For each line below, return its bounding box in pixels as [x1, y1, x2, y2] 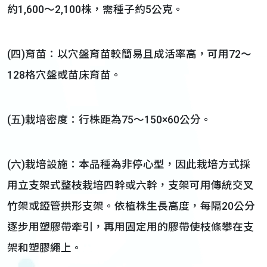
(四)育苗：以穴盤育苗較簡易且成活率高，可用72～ [7, 48, 252, 60]
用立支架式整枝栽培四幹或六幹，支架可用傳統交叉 [7, 179, 254, 191]
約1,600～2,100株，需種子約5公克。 [7, 4, 184, 15]
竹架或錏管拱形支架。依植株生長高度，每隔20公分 [7, 200, 255, 212]
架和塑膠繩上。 [7, 242, 82, 254]
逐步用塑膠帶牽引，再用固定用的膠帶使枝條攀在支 [7, 221, 254, 233]
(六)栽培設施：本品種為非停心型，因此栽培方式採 [7, 159, 250, 170]
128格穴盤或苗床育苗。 [7, 69, 122, 81]
